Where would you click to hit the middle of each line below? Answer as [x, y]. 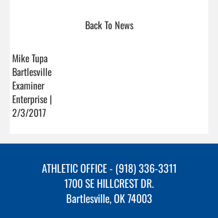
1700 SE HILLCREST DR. [109, 183]
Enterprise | [32, 99]
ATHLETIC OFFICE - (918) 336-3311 [109, 168]
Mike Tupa [30, 58]
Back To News [109, 25]
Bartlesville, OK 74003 [109, 198]
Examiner [28, 85]
